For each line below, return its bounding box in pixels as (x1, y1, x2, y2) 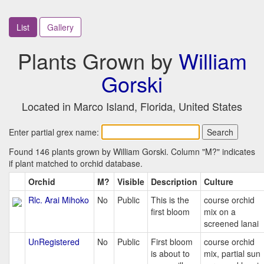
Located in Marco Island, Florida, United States (22, 98, 242, 114)
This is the (151, 194, 189, 206)
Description (151, 176, 197, 187)
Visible (117, 176, 144, 187)
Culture (204, 176, 233, 187)
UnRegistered (28, 236, 80, 247)
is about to (151, 247, 190, 259)
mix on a (204, 206, 236, 217)
